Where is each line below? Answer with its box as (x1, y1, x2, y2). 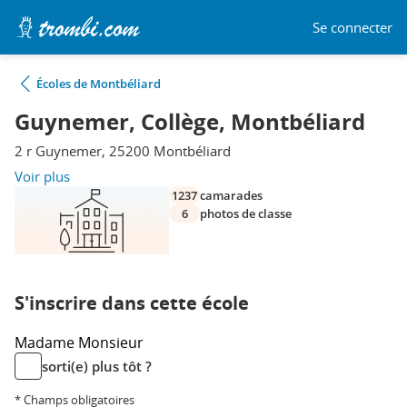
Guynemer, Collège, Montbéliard (15, 106, 365, 137)
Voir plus (15, 167, 70, 185)
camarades (200, 187, 263, 203)
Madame (15, 333, 78, 352)
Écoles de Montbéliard (36, 75, 161, 92)
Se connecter (313, 17, 392, 36)
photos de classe (200, 205, 292, 222)
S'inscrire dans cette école (15, 291, 249, 315)
